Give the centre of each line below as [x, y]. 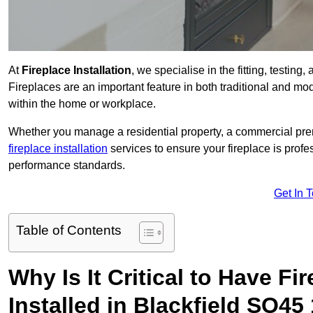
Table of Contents [69, 231]
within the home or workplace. [82, 104]
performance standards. [67, 166]
